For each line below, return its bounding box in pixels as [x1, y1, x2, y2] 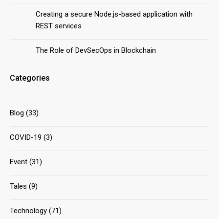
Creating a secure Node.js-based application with [36, 10, 193, 19]
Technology [10, 206, 47, 215]
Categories [10, 73, 50, 83]
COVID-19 [10, 132, 42, 142]
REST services [36, 22, 82, 31]
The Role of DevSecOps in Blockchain [36, 46, 156, 55]
